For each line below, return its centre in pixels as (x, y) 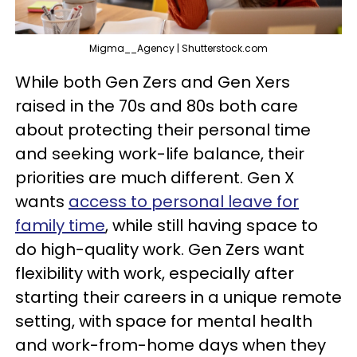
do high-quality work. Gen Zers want (160, 249)
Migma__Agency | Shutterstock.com (178, 48)
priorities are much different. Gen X (155, 177)
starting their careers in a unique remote (178, 297)
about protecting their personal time (163, 129)
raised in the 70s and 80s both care (157, 106)
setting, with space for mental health (164, 321)
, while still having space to (212, 225)
